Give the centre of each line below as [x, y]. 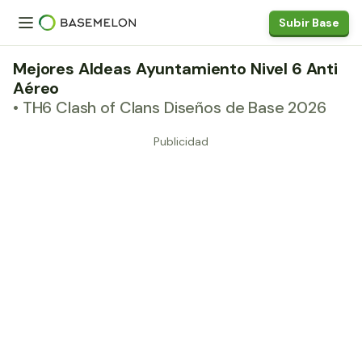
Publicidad [181, 141]
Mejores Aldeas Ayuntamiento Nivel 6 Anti [176, 69]
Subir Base [309, 23]
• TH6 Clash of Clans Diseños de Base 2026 [170, 107]
